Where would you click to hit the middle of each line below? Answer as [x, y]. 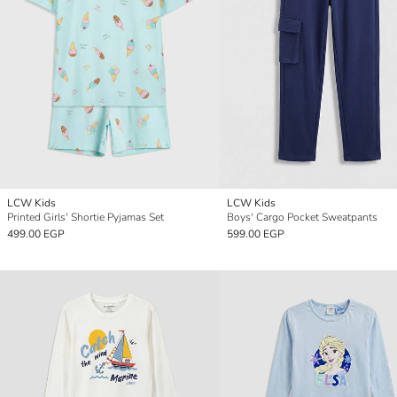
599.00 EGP [256, 234]
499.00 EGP [36, 234]
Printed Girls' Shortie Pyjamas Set [86, 217]
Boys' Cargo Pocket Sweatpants [302, 217]
